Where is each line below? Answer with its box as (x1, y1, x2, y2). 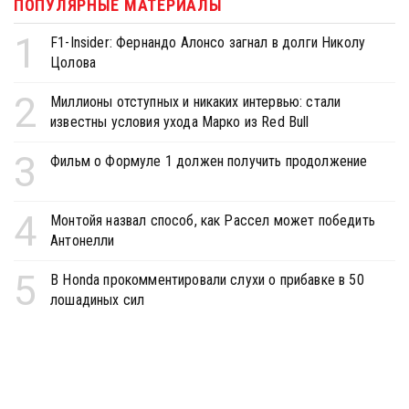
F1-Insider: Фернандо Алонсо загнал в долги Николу (50, 33, 366, 51)
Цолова (50, 53, 97, 71)
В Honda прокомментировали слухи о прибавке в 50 (50, 270, 364, 288)
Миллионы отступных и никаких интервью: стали (50, 92, 341, 110)
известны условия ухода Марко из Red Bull (50, 112, 309, 131)
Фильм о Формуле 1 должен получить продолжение (50, 152, 368, 170)
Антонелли (50, 231, 115, 249)
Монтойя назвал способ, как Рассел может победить (50, 211, 375, 229)
